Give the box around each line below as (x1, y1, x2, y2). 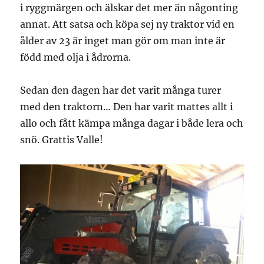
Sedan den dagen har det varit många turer (20, 84, 222, 96)
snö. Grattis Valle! (20, 133, 104, 146)
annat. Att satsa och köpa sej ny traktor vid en (20, 18, 235, 30)
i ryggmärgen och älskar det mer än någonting (20, 1, 239, 14)
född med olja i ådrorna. (20, 51, 131, 63)
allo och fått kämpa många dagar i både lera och (20, 117, 244, 129)
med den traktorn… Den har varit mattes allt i (20, 100, 233, 113)
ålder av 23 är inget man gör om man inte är (20, 34, 226, 47)
